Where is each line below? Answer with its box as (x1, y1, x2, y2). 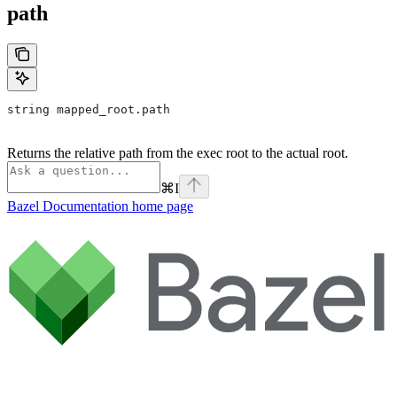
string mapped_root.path (7, 103, 170, 117)
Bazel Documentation (7, 198, 128, 214)
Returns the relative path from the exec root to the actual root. (7, 145, 348, 161)
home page (128, 198, 193, 214)
